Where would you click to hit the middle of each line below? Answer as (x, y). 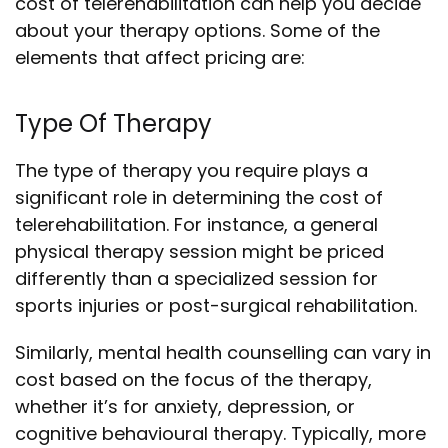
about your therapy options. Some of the (197, 30)
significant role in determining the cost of (199, 197)
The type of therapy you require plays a (191, 170)
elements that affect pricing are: (160, 57)
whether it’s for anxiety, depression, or (185, 406)
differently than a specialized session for (196, 278)
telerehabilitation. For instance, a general (196, 224)
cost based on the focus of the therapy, (193, 379)
